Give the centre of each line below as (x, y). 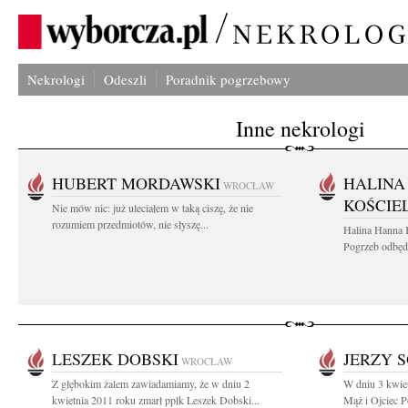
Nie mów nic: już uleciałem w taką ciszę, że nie (153, 208)
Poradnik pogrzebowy (228, 79)
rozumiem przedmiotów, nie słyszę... (130, 224)
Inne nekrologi (301, 128)
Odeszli (125, 79)
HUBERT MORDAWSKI (136, 183)
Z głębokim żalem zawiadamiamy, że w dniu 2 (151, 383)
